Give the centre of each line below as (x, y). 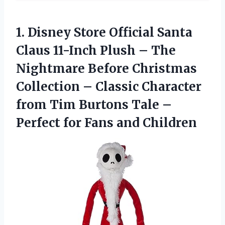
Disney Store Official (91, 32)
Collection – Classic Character (109, 86)
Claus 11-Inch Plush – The (96, 50)
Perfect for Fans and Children (106, 123)
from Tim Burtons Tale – (94, 104)
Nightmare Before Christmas (106, 68)
